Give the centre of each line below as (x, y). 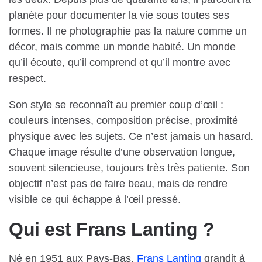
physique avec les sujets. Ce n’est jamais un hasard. (131, 137)
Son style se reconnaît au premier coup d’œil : (116, 105)
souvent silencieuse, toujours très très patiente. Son (129, 168)
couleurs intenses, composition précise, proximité (123, 121)
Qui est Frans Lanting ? (112, 230)
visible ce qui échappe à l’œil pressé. (95, 200)
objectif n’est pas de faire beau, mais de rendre (118, 184)
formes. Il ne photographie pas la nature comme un (128, 31)
